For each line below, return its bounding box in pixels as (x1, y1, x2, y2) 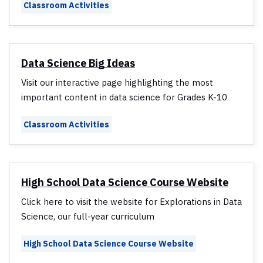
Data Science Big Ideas (21, 56, 135, 70)
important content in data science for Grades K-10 (21, 92, 227, 103)
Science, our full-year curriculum (21, 211, 154, 222)
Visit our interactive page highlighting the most (21, 77, 213, 89)
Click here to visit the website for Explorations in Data (21, 196, 242, 208)
